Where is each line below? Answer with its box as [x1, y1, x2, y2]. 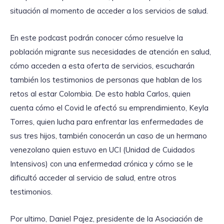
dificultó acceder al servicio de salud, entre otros [10, 173, 176, 183]
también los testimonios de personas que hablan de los [10, 75, 202, 85]
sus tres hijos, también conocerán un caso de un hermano [10, 131, 207, 141]
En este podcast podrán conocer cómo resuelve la [10, 33, 183, 43]
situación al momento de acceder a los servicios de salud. [10, 6, 210, 16]
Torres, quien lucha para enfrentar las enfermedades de [10, 117, 203, 127]
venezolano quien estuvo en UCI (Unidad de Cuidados [10, 145, 195, 155]
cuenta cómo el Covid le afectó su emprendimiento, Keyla [10, 103, 208, 113]
